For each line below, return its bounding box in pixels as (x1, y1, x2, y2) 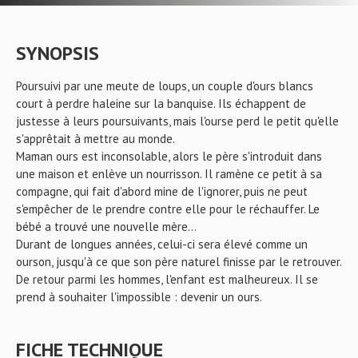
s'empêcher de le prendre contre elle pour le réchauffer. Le (16, 201, 320, 217)
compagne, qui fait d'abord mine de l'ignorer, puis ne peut (16, 184, 308, 199)
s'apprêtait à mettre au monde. (16, 131, 175, 146)
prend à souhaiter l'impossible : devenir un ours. (16, 289, 262, 304)
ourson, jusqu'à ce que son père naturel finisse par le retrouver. (16, 254, 341, 269)
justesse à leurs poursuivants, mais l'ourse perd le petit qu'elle (16, 113, 339, 129)
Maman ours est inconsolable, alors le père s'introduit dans (16, 149, 322, 164)
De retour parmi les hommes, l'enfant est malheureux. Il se (16, 272, 318, 287)
